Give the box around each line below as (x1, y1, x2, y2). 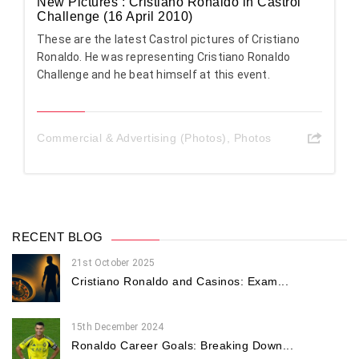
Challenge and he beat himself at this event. (37, 68, 270, 82)
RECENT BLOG (12, 230, 103, 244)
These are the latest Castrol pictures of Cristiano (37, 33, 301, 46)
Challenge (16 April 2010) (37, 10, 193, 24)
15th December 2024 (71, 321, 164, 333)
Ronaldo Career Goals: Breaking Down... (71, 339, 293, 353)
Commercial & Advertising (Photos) (37, 131, 227, 145)
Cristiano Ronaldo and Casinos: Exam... (71, 275, 288, 288)
